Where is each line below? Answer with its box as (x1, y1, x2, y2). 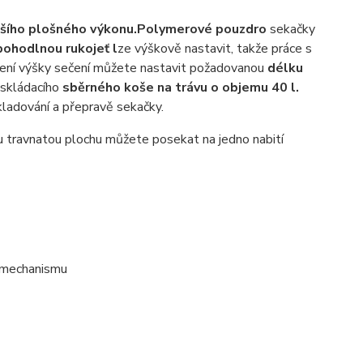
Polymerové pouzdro (136, 20, 267, 38)
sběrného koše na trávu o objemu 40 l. (62, 79, 299, 96)
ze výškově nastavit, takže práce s (117, 40, 312, 58)
